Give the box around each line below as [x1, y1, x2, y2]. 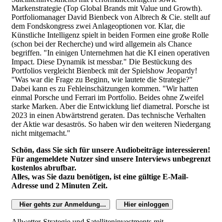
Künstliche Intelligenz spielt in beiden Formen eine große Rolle [11, 30, 209, 39]
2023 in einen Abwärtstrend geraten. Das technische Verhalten [11, 111, 206, 119]
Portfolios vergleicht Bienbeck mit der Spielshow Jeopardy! [11, 66, 197, 75]
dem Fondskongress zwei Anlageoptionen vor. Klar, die [11, 21, 185, 30]
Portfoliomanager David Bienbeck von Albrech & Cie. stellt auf [11, 12, 210, 21]
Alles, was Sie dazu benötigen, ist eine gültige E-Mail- [11, 172, 188, 181]
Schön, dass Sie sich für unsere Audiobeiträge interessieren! [11, 145, 210, 154]
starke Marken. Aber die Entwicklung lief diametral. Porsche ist [11, 102, 209, 111]
